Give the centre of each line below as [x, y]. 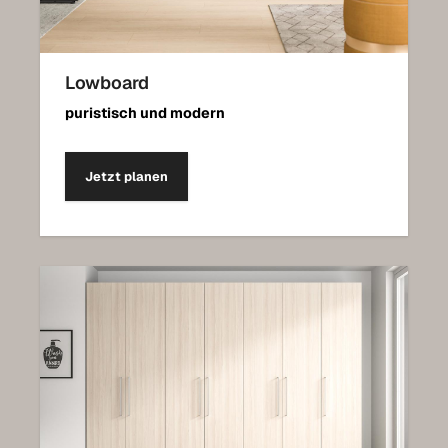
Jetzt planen [126, 177]
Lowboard [107, 83]
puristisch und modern [145, 113]
